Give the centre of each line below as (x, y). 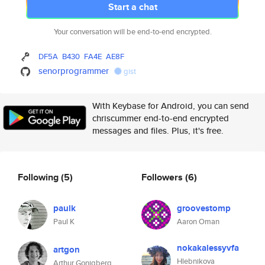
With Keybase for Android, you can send (171, 106)
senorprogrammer (74, 71)
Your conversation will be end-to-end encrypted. (132, 32)
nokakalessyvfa (208, 248)
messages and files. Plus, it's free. (158, 130)
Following (39, 177)
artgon (67, 250)
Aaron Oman (198, 222)
